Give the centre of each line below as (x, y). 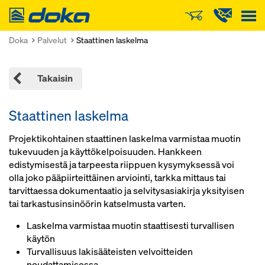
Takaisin (55, 78)
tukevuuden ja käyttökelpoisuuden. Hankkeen (105, 152)
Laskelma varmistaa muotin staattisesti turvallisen (130, 226)
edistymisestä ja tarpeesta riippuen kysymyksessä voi (122, 165)
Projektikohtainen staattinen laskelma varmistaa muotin (125, 139)
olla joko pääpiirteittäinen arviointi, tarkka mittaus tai (117, 178)
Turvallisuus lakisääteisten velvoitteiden (110, 252)
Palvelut (52, 40)
